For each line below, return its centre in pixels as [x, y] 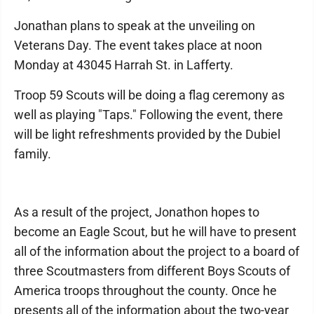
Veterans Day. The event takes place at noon [138, 45]
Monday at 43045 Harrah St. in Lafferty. [124, 65]
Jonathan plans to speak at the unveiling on [135, 26]
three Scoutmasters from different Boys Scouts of [152, 271]
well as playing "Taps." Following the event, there [149, 115]
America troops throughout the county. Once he [145, 291]
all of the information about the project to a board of [157, 251]
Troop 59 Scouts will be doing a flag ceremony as [149, 95]
